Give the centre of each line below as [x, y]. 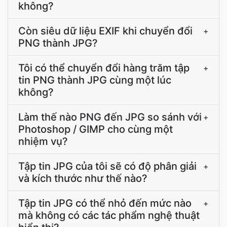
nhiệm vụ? [43, 141]
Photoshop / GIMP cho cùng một [96, 129]
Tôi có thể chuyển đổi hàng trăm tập [104, 68]
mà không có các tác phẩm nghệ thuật [109, 215]
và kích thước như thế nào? [83, 178]
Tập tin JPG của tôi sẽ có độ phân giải [107, 166]
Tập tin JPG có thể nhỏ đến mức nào [105, 203]
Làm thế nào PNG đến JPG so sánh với [110, 117]
